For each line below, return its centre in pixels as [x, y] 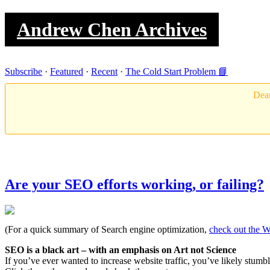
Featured [67, 71]
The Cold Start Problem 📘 [177, 71]
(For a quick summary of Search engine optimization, [107, 229]
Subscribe [24, 71]
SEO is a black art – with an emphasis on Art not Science [121, 250]
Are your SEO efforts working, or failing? [134, 184]
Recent [104, 71]
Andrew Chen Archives [112, 30]
